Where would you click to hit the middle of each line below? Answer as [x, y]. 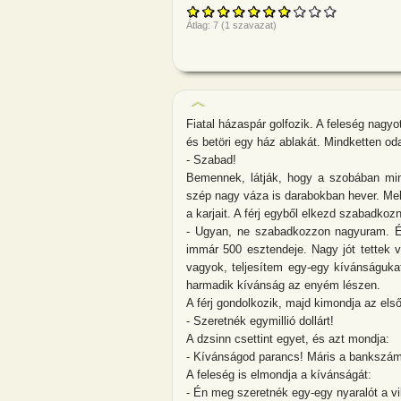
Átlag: [200, 26]
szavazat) [253, 26]
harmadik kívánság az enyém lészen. [283, 285]
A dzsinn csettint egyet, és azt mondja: [288, 338]
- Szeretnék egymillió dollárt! [260, 320]
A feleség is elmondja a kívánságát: [279, 374]
